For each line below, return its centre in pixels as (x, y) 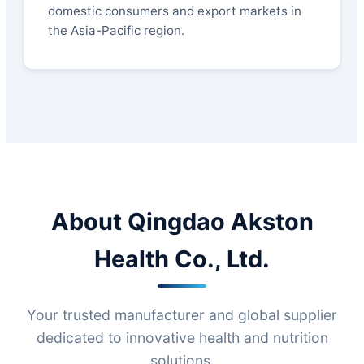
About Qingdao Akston (182, 222)
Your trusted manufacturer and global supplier (182, 315)
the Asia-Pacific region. (116, 31)
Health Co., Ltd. (182, 259)
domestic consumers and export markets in (175, 11)
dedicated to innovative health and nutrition (182, 338)
